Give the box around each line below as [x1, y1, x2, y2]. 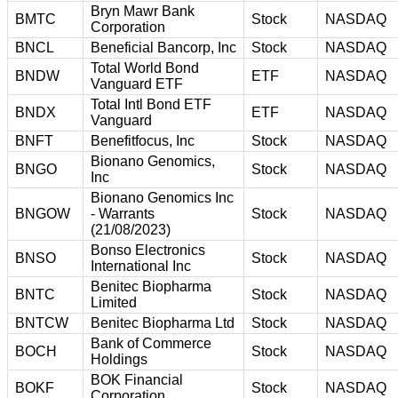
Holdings [91, 351, 147, 367]
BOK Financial [91, 371, 183, 387]
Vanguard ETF [91, 76, 183, 92]
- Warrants [91, 205, 155, 221]
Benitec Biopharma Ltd [91, 314, 235, 330]
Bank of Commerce [91, 335, 211, 351]
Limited [91, 294, 137, 310]
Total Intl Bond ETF [91, 96, 211, 112]
